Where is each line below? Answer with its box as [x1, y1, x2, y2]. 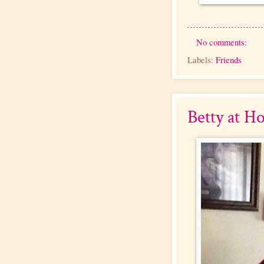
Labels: [187, 53, 216, 65]
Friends [216, 53, 242, 65]
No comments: [196, 35, 249, 48]
